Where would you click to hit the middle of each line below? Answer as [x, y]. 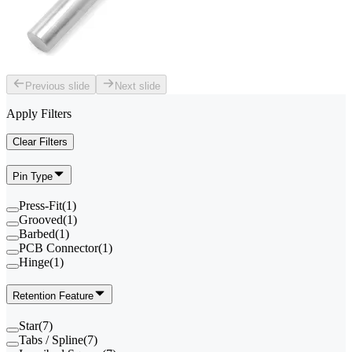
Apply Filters [39, 113]
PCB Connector [59, 248]
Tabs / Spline [51, 339]
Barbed [37, 234]
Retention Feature [53, 295]
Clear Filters [40, 141]
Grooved [41, 220]
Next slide [137, 86]
